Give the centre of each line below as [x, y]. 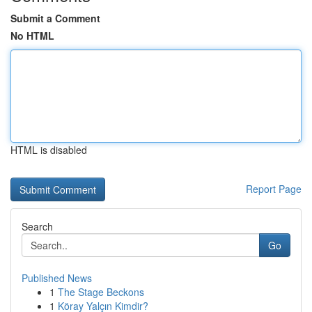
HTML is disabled [49, 150]
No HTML [32, 36]
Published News [57, 278]
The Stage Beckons [101, 292]
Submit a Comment [55, 18]
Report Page [274, 189]
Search [37, 226]
